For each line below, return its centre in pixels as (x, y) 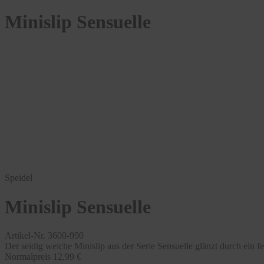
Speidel (19, 178)
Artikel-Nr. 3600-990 (44, 236)
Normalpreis (28, 257)
